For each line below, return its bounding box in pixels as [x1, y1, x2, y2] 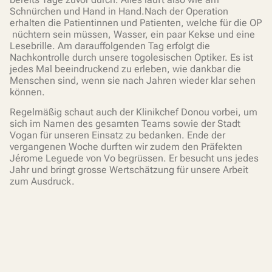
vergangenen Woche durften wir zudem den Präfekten [10, 141, 242, 153]
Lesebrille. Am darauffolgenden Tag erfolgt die [10, 39, 210, 52]
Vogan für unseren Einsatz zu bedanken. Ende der [10, 129, 225, 141]
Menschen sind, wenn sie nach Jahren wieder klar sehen [10, 74, 256, 86]
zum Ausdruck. [10, 175, 75, 188]
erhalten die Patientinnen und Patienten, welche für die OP [10, 16, 262, 29]
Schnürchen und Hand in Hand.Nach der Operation [10, 5, 228, 17]
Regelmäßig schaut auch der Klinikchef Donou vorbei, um [10, 106, 257, 118]
